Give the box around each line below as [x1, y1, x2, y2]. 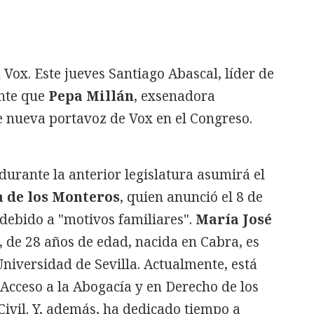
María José [196, 210, 272, 228]
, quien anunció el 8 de [120, 188, 263, 206]
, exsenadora [134, 87, 215, 105]
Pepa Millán [48, 87, 134, 105]
